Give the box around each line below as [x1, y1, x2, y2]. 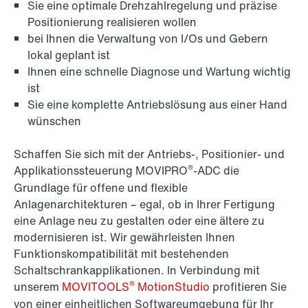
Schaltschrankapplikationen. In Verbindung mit [14, 262, 260, 279]
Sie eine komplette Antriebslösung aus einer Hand [27, 96, 287, 113]
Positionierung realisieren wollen [27, 14, 197, 31]
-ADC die [193, 162, 239, 179]
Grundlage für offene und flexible [14, 179, 188, 197]
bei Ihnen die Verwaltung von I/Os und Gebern [27, 30, 268, 47]
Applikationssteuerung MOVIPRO [14, 162, 188, 179]
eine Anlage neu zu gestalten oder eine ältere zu [14, 212, 265, 230]
